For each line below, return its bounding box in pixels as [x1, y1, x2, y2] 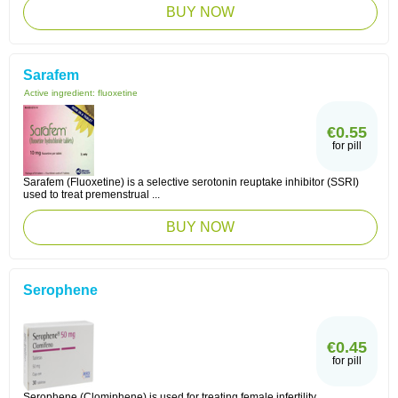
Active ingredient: [24, 88, 98, 98]
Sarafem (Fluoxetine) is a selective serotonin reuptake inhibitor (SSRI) [23, 176, 359, 188]
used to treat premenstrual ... [23, 188, 160, 201]
